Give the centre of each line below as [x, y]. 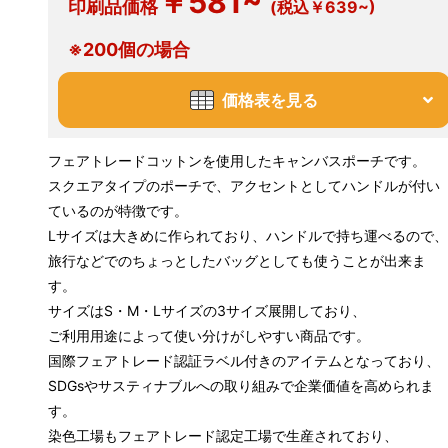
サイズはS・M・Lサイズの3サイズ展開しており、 [207, 310]
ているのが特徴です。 [118, 210]
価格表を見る [269, 99]
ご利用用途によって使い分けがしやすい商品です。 [209, 335]
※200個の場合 [129, 49]
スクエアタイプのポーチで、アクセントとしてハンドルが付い [244, 185]
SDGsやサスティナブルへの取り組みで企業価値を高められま [241, 385]
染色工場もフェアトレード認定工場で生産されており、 [223, 435]
